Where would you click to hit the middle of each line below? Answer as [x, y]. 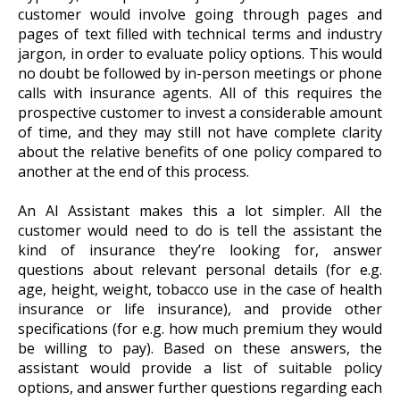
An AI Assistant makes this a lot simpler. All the [200, 211]
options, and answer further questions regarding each [200, 388]
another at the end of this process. [133, 171]
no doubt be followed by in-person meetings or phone [200, 73]
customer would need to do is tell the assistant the [200, 231]
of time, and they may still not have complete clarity [200, 132]
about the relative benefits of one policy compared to [200, 151]
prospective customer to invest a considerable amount [200, 112]
